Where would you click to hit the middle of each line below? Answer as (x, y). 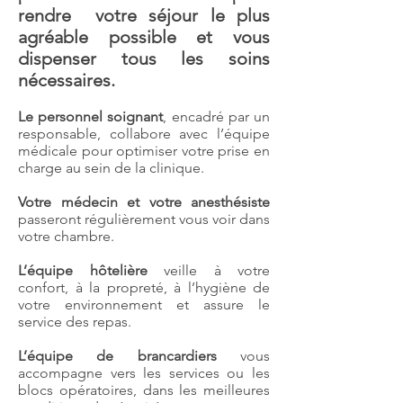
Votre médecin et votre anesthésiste (144, 202)
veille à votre (208, 270)
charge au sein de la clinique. (111, 168)
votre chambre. (66, 236)
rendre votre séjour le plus (144, 15)
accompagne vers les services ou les (144, 373)
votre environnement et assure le (144, 304)
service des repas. (75, 322)
